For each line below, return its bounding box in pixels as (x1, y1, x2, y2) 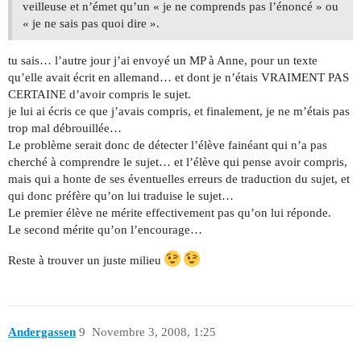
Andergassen (8, 326, 76, 339)
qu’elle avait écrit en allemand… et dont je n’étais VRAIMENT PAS (8, 70, 349, 84)
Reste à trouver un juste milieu (8, 253, 164, 267)
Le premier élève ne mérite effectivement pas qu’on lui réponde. (8, 205, 331, 219)
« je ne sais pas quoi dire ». (23, 16, 160, 30)
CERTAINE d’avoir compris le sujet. (8, 87, 191, 101)
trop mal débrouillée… (8, 121, 122, 135)
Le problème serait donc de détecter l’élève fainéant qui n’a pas (8, 138, 327, 151)
